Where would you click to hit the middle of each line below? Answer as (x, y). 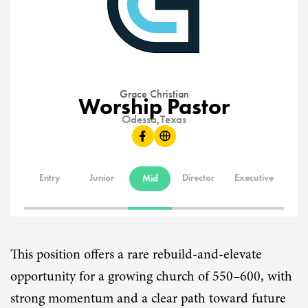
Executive (254, 177)
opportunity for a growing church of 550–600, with (151, 277)
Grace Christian (154, 93)
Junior (102, 177)
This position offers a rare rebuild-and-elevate (136, 255)
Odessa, (141, 119)
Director (198, 177)
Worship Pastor (154, 106)
